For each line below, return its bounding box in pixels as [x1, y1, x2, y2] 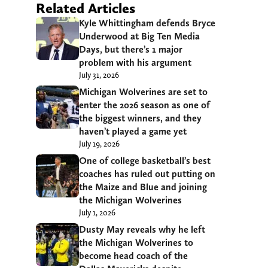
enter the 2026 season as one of [79, 99, 210, 111]
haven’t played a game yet [79, 125, 187, 137]
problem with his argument [79, 56, 191, 68]
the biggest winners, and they [79, 112, 202, 124]
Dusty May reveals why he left [79, 223, 205, 235]
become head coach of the [79, 249, 188, 261]
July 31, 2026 [79, 69, 119, 80]
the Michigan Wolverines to [79, 236, 193, 248]
